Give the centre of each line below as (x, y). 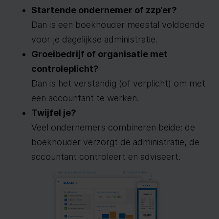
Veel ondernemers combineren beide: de (113, 127)
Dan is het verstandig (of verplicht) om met (118, 83)
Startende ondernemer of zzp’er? (104, 10)
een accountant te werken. (85, 98)
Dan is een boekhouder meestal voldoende (118, 25)
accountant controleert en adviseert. (106, 157)
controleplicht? (65, 69)
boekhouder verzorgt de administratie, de (115, 142)
